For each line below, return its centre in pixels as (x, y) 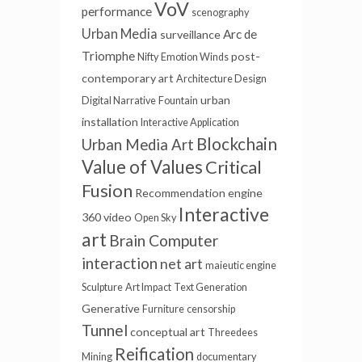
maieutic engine (241, 273)
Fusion (107, 198)
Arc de (240, 42)
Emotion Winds (195, 65)
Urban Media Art (138, 152)
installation (110, 129)
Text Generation (210, 295)
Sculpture (102, 295)
